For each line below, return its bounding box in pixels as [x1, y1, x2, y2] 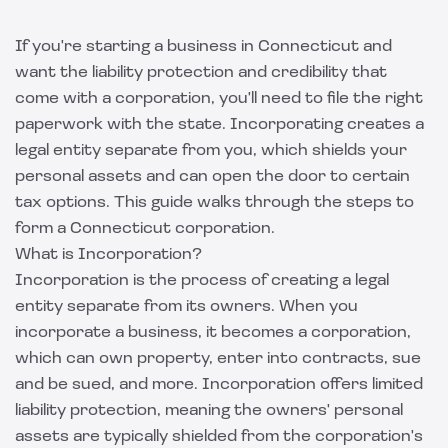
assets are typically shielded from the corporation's [15, 429, 423, 445]
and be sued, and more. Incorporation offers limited [15, 377, 423, 393]
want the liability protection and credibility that [15, 65, 387, 81]
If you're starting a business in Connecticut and [15, 39, 392, 55]
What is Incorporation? [15, 247, 202, 263]
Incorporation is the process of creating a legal [15, 273, 389, 289]
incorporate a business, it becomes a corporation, [15, 325, 411, 341]
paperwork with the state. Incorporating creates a [15, 117, 424, 133]
